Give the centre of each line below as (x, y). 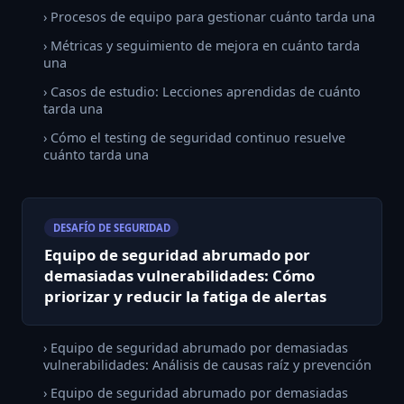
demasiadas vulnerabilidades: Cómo (179, 276)
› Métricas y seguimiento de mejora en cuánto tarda (202, 46)
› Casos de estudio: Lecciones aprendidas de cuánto (202, 91)
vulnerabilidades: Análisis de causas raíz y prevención (207, 364)
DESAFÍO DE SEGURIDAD (111, 228)
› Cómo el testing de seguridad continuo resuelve (194, 137)
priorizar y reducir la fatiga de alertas (185, 297)
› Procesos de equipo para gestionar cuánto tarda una (209, 17)
